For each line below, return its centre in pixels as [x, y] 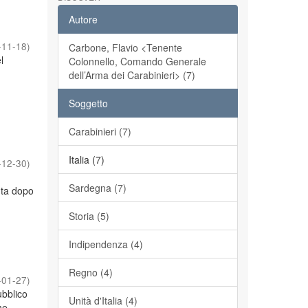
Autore [83, 19]
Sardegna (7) [97, 188]
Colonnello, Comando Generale [137, 61]
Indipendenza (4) [106, 244]
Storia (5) [89, 216]
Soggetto [88, 103]
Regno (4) [90, 272]
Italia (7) [86, 159]
